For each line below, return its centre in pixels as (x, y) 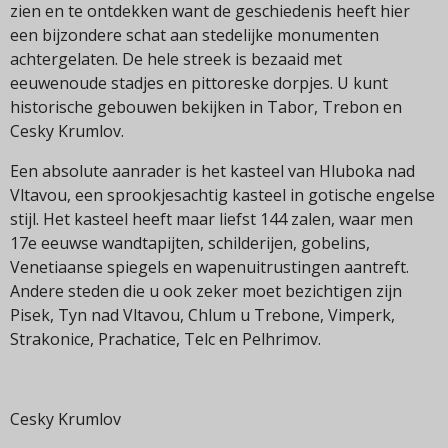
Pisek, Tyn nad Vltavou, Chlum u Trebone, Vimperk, (202, 315)
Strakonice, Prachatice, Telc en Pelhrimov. (165, 339)
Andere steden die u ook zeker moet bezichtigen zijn (206, 291)
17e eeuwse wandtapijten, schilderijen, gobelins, (190, 243)
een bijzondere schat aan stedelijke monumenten (194, 35)
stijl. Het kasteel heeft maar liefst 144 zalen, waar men (211, 219)
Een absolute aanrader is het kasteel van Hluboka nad (212, 171)
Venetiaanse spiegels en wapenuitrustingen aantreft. (209, 267)
